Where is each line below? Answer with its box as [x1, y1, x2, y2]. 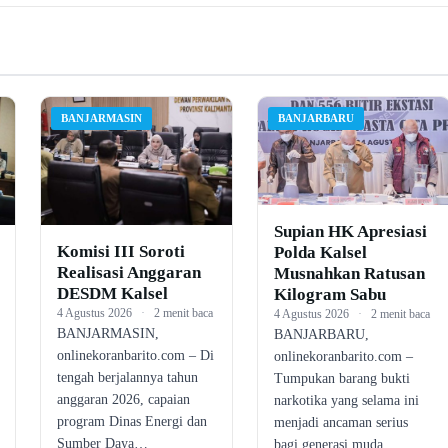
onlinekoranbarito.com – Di [56, 347, 214, 363]
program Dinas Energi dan [56, 413, 207, 429]
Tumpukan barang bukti [274, 370, 411, 386]
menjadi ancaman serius [274, 414, 409, 430]
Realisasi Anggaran [56, 262, 201, 282]
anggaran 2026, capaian [56, 391, 190, 407]
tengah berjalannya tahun [56, 369, 198, 385]
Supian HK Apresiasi [274, 221, 428, 241]
